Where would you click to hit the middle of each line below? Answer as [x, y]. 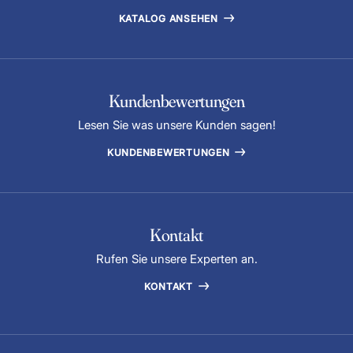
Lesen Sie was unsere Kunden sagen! [176, 124]
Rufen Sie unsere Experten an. [176, 258]
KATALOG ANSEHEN [170, 18]
